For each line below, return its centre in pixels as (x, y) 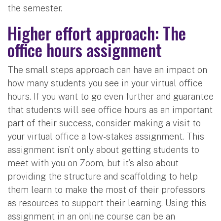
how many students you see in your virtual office (105, 83)
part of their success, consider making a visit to (104, 123)
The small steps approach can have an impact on (107, 70)
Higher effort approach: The (97, 33)
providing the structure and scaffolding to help (103, 176)
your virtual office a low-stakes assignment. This (106, 136)
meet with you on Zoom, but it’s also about (93, 163)
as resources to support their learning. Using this (107, 203)
